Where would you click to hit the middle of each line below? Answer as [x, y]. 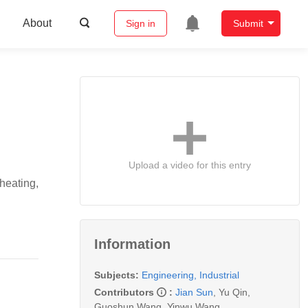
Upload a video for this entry [190, 165]
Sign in [140, 24]
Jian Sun [194, 292]
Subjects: [117, 275]
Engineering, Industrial [190, 275]
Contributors [125, 292]
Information [132, 244]
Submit [248, 24]
